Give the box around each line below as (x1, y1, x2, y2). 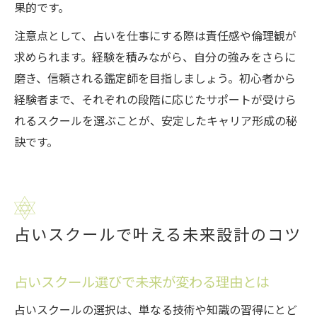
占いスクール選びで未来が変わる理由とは (14, 274, 270, 291)
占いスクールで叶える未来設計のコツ (14, 225, 301, 244)
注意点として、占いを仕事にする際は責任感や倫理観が (14, 29, 296, 43)
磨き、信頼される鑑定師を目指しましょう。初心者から (14, 71, 296, 86)
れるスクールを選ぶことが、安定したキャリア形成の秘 (14, 114, 297, 128)
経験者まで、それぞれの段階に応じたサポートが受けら (14, 93, 296, 107)
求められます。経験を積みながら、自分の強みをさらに (14, 50, 296, 64)
